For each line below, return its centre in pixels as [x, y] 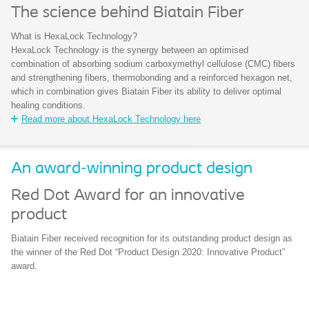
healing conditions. [48, 106]
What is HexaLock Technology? [74, 37]
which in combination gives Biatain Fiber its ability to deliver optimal [146, 92]
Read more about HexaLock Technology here [111, 119]
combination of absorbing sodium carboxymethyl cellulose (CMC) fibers [153, 64]
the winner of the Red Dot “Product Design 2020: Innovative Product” [148, 252]
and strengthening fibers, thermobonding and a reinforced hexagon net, [152, 78]
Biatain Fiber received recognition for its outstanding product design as [152, 239]
